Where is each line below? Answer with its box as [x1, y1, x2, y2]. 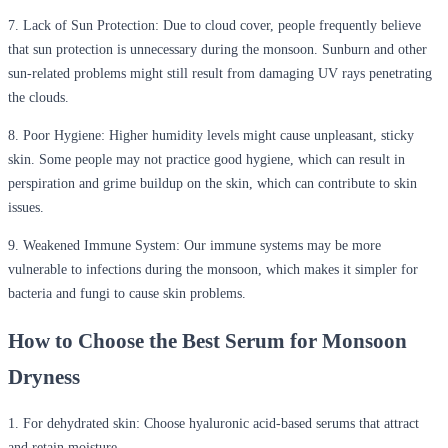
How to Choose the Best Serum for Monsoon [8, 329, 407, 354]
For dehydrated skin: [23, 416, 144, 432]
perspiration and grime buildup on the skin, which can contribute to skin [8, 175, 417, 191]
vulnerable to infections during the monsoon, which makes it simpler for [8, 261, 418, 277]
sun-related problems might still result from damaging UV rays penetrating [8, 65, 432, 81]
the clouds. [8, 89, 69, 105]
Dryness [8, 365, 80, 390]
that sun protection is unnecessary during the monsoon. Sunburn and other [8, 41, 427, 57]
